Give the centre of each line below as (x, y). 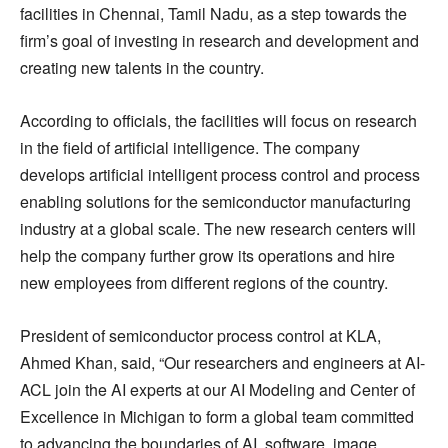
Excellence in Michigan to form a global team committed (217, 417)
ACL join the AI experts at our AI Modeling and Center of (217, 390)
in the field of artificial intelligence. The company (190, 148)
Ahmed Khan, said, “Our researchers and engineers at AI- (222, 363)
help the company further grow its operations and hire (207, 256)
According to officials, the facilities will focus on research (218, 121)
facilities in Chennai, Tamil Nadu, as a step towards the (213, 14)
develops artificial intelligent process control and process (220, 175)
